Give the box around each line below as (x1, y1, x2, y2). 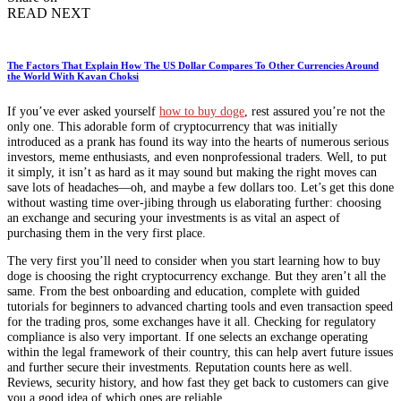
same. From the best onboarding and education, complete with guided (7, 284, 360, 299)
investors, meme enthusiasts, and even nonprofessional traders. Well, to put (7, 149, 387, 164)
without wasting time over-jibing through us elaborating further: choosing (7, 194, 381, 209)
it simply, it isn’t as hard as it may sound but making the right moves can (7, 164, 377, 179)
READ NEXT (7, 4, 90, 21)
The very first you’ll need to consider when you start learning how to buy (7, 253, 380, 269)
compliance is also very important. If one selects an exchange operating (7, 329, 368, 345)
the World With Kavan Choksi (7, 70, 139, 81)
